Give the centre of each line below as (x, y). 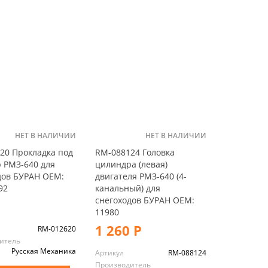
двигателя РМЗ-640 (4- (141, 176)
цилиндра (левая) (131, 164)
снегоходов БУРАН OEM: (144, 200)
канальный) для (127, 188)
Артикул (109, 252)
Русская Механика (43, 251)
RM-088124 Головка (135, 152)
